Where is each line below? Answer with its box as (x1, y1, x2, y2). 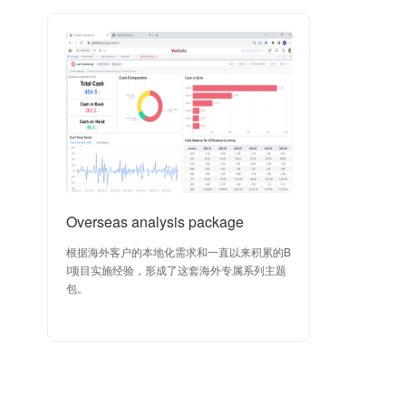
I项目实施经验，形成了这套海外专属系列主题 (66, 262, 286, 277)
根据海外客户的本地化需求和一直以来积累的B (66, 244, 291, 259)
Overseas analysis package (66, 211, 244, 232)
